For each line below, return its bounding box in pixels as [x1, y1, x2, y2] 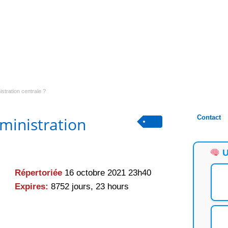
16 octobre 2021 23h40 [62, 168, 151, 178]
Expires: [15, 182, 48, 191]
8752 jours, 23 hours [48, 182, 129, 191]
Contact [197, 113, 221, 121]
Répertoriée [15, 168, 62, 178]
